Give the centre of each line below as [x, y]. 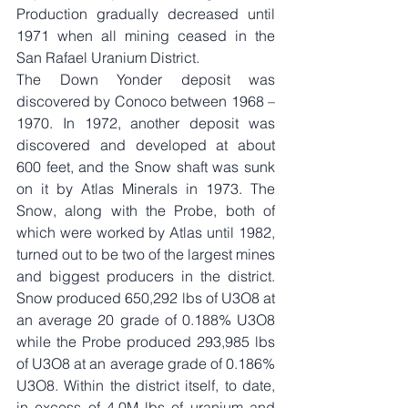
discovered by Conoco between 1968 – [146, 101]
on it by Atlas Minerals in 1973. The [146, 188]
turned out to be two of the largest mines [146, 254]
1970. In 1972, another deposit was [146, 122]
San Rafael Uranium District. [108, 57]
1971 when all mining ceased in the [146, 35]
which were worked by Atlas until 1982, [146, 232]
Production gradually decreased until [146, 13]
